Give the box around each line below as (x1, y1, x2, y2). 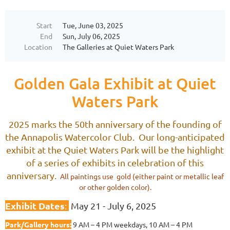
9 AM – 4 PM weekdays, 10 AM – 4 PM (71, 219, 193, 229)
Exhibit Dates (5, 199, 65, 212)
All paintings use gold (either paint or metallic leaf (60, 171, 224, 181)
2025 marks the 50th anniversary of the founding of (8, 118, 222, 129)
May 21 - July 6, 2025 (69, 200, 156, 211)
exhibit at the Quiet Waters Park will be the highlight (6, 144, 224, 155)
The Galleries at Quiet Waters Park (63, 42, 174, 51)
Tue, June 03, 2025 (63, 20, 123, 30)
